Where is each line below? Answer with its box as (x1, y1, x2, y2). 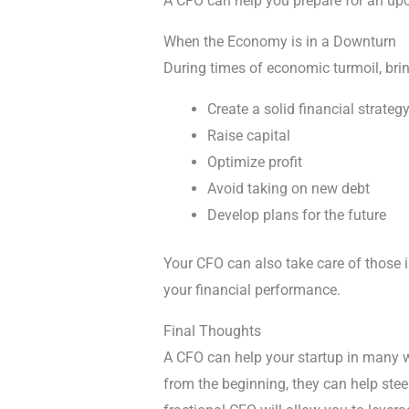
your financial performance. (163, 280, 341, 299)
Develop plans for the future (206, 205, 386, 224)
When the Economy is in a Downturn (163, 32, 396, 50)
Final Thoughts (163, 321, 261, 340)
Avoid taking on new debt (206, 179, 370, 197)
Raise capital (206, 126, 290, 144)
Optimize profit (206, 152, 302, 171)
